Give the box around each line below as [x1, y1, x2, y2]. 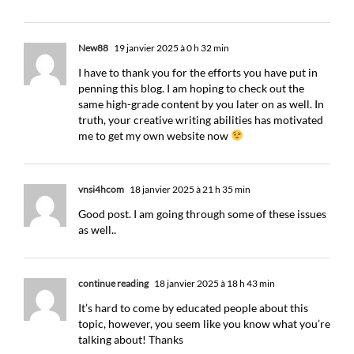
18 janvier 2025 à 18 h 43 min [153, 277, 275, 289]
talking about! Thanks [78, 333, 183, 346]
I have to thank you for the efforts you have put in [78, 66, 318, 79]
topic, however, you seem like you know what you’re [78, 317, 330, 330]
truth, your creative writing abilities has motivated [78, 113, 323, 126]
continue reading [78, 277, 149, 289]
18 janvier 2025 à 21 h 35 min [128, 183, 250, 195]
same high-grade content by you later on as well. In [78, 97, 324, 111]
